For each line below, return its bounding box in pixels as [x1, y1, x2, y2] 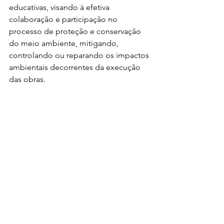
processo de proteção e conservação [9, 26, 143, 36]
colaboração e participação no [9, 14, 119, 24]
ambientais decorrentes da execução [9, 62, 142, 72]
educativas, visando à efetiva [9, 2, 111, 12]
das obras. [9, 74, 45, 84]
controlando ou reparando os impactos [9, 50, 151, 60]
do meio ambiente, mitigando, [9, 38, 120, 48]
